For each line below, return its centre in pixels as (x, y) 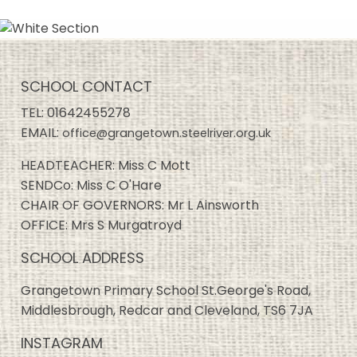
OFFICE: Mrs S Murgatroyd (103, 225)
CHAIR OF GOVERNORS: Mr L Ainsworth (140, 205)
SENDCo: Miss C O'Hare (91, 185)
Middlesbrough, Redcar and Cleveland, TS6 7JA (167, 310)
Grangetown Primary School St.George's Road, (166, 290)
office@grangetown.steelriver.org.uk (167, 133)
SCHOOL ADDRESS (82, 257)
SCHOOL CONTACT (86, 86)
